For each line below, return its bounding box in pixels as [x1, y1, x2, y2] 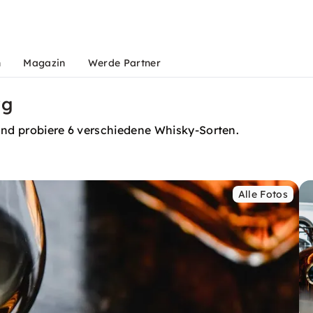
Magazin [23, 57, 66, 69]
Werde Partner [87, 57, 161, 69]
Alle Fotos [238, 188, 288, 201]
